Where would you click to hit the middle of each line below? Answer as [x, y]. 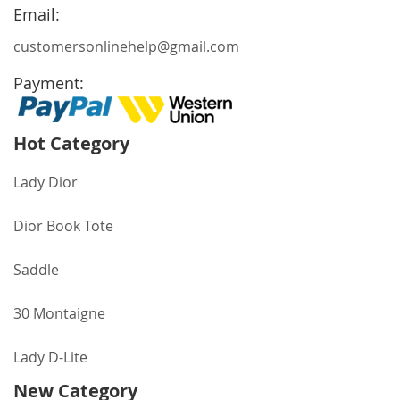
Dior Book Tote [63, 226]
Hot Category [71, 143]
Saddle [36, 270]
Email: [37, 14]
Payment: [49, 83]
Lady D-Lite [50, 357]
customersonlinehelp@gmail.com [126, 46]
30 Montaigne [59, 313]
